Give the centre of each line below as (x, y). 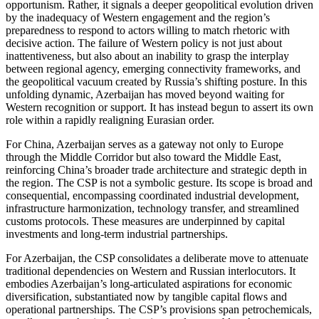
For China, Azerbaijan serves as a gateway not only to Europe (145, 144)
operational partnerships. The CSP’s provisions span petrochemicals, (159, 309)
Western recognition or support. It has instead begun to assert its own (159, 107)
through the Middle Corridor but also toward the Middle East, (143, 157)
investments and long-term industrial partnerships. (117, 234)
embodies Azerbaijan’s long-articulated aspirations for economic (149, 283)
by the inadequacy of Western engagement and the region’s (138, 17)
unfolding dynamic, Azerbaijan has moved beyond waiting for (145, 94)
